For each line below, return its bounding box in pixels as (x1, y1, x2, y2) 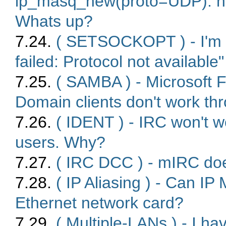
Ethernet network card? (15, 194, 184, 212)
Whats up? (15, 12, 93, 31)
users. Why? (15, 133, 105, 152)
